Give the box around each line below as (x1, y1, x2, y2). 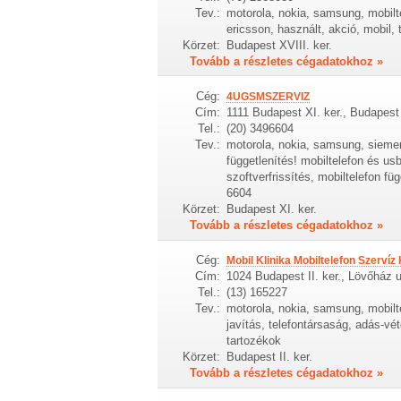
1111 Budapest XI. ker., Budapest (226, 106, 399, 120)
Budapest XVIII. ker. (226, 38, 332, 52)
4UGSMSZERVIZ (226, 90, 310, 104)
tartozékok (226, 334, 281, 348)
